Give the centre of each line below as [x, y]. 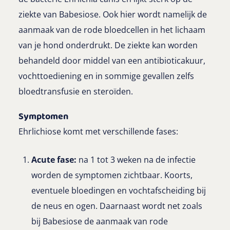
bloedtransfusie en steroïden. [76, 92]
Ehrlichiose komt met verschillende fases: [98, 132]
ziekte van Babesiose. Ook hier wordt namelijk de [113, 15]
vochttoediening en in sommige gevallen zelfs [106, 76]
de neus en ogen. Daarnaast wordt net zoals [117, 206]
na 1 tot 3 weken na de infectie [136, 160]
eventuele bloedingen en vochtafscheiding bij [119, 191]
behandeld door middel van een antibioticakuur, [112, 61]
